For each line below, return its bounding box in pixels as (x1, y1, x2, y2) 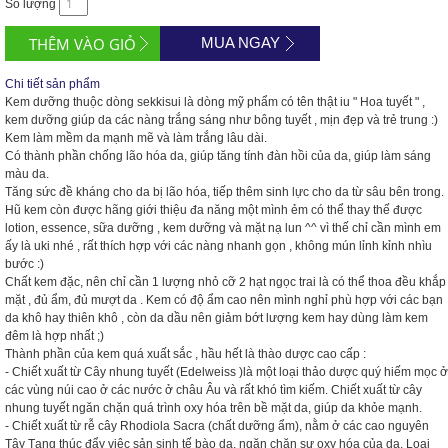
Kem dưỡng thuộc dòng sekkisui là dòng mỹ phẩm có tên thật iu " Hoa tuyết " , (5, 95, 425, 109)
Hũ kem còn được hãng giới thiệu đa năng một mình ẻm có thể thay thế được (5, 203, 422, 217)
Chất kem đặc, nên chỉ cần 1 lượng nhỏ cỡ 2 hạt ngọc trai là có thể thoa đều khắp (5, 275, 446, 289)
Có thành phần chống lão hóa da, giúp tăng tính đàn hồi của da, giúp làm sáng (5, 149, 431, 163)
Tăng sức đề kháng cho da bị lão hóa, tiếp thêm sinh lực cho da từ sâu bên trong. (5, 185, 444, 199)
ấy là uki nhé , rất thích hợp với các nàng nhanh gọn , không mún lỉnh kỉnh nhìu (5, 239, 432, 253)
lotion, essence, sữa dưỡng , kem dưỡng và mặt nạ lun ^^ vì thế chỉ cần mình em (5, 221, 441, 235)
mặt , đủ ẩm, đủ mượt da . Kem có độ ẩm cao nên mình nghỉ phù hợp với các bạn (5, 293, 443, 307)
